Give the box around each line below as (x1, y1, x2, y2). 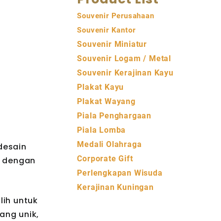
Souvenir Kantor (77, 25, 136, 35)
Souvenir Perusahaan (77, 11, 154, 20)
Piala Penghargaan (77, 110, 152, 120)
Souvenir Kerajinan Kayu (77, 68, 174, 77)
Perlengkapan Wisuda (77, 168, 163, 178)
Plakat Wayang (77, 96, 136, 106)
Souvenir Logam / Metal (77, 53, 172, 63)
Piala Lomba (77, 125, 126, 135)
